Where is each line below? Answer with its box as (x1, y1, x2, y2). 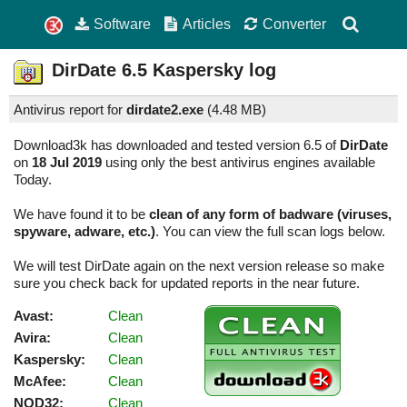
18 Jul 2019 (32, 154, 102, 171)
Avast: (14, 308, 54, 324)
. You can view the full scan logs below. (155, 223, 385, 240)
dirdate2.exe (126, 102, 203, 118)
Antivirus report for (14, 102, 126, 118)
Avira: (14, 330, 51, 346)
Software (94, 15, 152, 32)
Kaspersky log (147, 60, 276, 81)
